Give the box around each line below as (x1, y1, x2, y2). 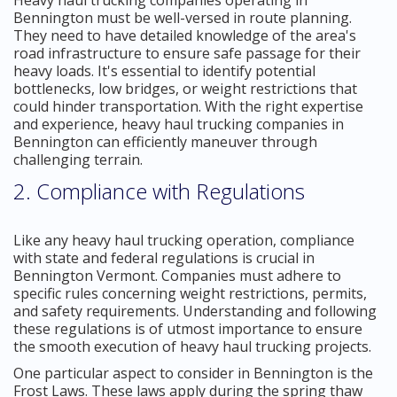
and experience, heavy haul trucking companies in (13, 113, 344, 134)
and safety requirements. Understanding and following (13, 300, 377, 321)
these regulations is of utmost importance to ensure (13, 318, 362, 339)
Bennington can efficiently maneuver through (13, 131, 317, 152)
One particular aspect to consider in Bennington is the (13, 362, 373, 383)
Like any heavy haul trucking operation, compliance (13, 230, 354, 250)
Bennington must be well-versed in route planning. (13, 7, 352, 27)
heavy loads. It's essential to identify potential (13, 60, 315, 81)
